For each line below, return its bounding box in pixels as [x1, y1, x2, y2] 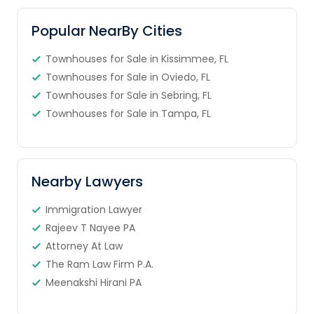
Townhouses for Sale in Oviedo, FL [45, 70, 210, 84]
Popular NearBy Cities [31, 21, 182, 41]
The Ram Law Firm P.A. [45, 257, 153, 271]
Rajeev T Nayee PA [45, 221, 135, 235]
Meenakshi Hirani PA [45, 275, 142, 289]
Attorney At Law [45, 239, 123, 253]
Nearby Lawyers [31, 172, 143, 191]
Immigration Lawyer [45, 203, 142, 217]
